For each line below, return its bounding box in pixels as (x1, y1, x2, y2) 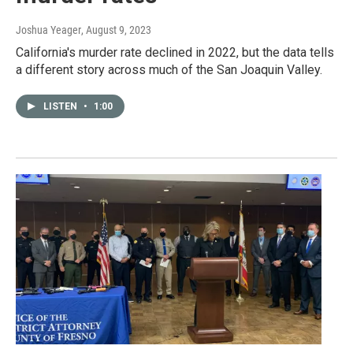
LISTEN (43, 101, 80, 113)
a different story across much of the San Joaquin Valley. (16, 62, 322, 78)
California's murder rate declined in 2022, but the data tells (16, 45, 334, 61)
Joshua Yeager (16, 24, 81, 37)
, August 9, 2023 (81, 24, 151, 37)
